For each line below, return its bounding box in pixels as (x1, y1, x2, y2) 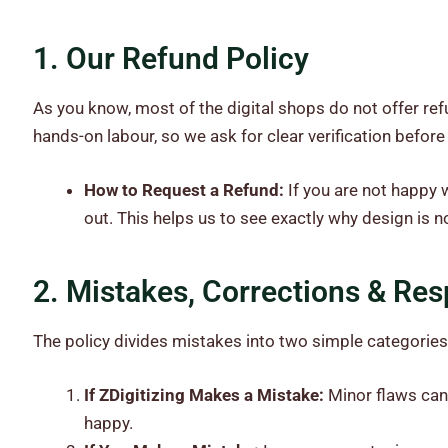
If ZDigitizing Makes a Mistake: (83, 384, 324, 405)
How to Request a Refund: (83, 179, 284, 200)
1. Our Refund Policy (32, 41, 309, 77)
